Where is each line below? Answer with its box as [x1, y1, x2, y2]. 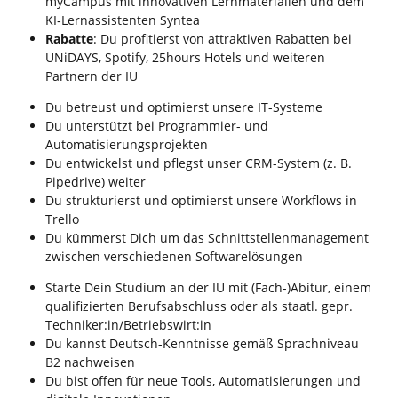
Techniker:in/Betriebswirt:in [45, 316, 211, 334]
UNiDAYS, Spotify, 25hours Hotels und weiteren [45, 49, 325, 67]
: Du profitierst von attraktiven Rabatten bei [93, 30, 352, 48]
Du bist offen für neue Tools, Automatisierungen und [45, 372, 361, 390]
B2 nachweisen [45, 354, 135, 371]
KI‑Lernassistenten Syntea [45, 12, 200, 29]
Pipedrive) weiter [45, 173, 146, 191]
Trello [45, 211, 79, 228]
